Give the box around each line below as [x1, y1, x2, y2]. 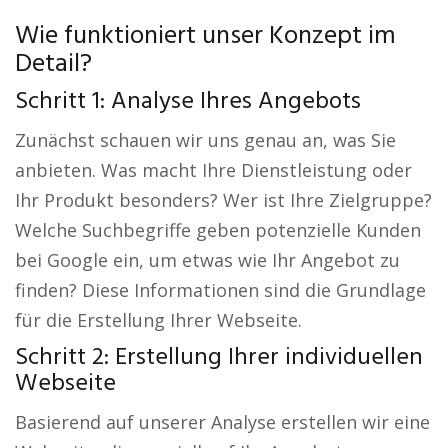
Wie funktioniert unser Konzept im [15, 16, 396, 58]
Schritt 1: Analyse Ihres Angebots [15, 83, 361, 122]
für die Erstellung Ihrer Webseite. [15, 308, 302, 333]
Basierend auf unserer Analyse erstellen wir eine [15, 410, 430, 435]
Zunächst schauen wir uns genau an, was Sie [15, 128, 396, 153]
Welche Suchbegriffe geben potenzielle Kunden [15, 218, 421, 243]
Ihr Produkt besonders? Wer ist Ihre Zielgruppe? [15, 188, 432, 213]
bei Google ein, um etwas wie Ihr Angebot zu [15, 248, 400, 273]
